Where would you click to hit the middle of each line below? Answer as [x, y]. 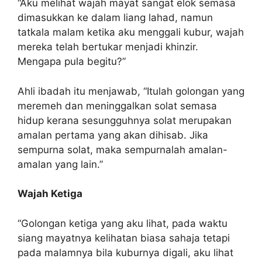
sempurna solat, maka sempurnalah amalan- [123, 149]
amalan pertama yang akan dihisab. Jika [113, 135]
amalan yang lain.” [60, 164]
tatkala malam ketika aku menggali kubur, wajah [131, 32]
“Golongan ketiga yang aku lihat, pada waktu [123, 223]
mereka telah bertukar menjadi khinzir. [108, 47]
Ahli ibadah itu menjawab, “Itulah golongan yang [131, 91]
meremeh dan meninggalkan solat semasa [117, 106]
